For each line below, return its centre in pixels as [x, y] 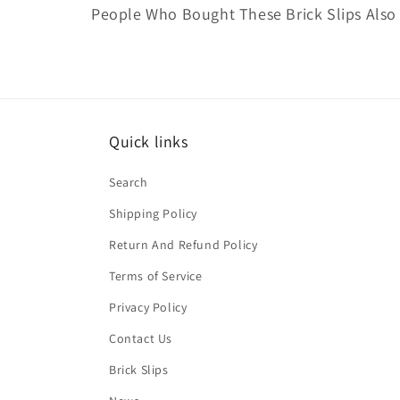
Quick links [149, 142]
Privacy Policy [148, 307]
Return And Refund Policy [183, 245]
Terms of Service [156, 276]
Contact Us [141, 338]
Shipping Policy [153, 213]
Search [129, 182]
